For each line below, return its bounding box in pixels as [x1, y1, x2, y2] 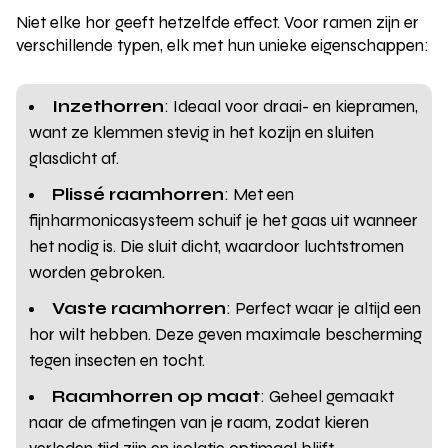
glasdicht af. [29, 147, 120, 169]
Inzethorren [52, 95, 165, 117]
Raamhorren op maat [52, 385, 261, 407]
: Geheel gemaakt [260, 385, 395, 407]
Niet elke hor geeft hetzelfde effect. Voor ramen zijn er [16, 11, 420, 33]
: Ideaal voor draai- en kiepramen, [164, 95, 419, 117]
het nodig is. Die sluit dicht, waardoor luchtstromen [29, 235, 405, 257]
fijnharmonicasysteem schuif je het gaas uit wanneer [29, 209, 419, 231]
